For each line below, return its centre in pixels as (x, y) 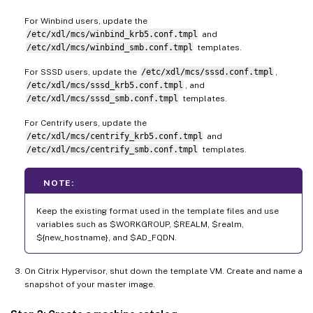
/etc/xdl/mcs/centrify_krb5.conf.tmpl (114, 137)
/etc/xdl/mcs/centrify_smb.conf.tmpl (112, 150)
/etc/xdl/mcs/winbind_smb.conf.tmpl (109, 48)
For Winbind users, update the (86, 21)
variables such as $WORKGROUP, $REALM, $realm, (140, 225)
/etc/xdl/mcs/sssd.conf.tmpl (207, 72)
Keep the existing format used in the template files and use (158, 211)
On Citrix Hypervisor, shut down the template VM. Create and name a (163, 271)
